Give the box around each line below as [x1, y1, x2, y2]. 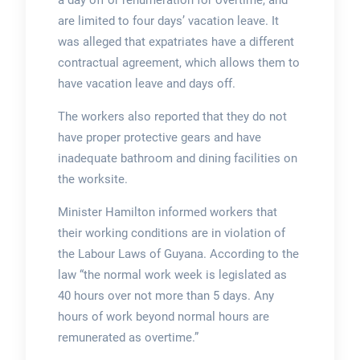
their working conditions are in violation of [57, 226, 285, 241]
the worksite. [57, 172, 128, 187]
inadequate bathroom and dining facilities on [57, 151, 297, 166]
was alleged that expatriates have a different [57, 35, 294, 50]
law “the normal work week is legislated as [57, 268, 287, 283]
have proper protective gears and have [57, 130, 261, 145]
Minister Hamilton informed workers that [57, 205, 277, 220]
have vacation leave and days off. [57, 76, 235, 92]
